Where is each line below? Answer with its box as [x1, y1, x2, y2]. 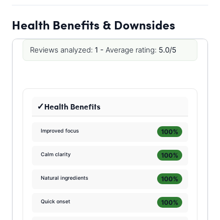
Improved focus [41, 128, 80, 135]
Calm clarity [41, 151, 71, 158]
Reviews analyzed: [30, 45, 93, 55]
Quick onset [41, 198, 71, 205]
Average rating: [106, 45, 157, 55]
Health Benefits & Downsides [12, 16, 175, 33]
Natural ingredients [41, 175, 89, 182]
